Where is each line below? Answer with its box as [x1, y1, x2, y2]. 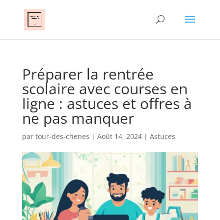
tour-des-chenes [35, 132, 89, 141]
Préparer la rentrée [22, 64, 154, 84]
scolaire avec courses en [22, 79, 188, 99]
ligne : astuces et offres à [22, 93, 192, 113]
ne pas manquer [22, 108, 134, 128]
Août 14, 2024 [97, 132, 142, 141]
